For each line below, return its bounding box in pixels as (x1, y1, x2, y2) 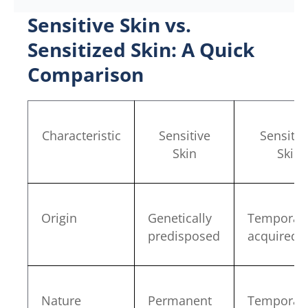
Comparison (27, 60, 144, 87)
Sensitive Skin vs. (27, 11, 191, 38)
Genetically (148, 209, 212, 226)
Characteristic (41, 126, 121, 144)
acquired (247, 227, 299, 244)
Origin (41, 209, 78, 226)
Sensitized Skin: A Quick (27, 36, 254, 63)
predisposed (148, 227, 221, 244)
